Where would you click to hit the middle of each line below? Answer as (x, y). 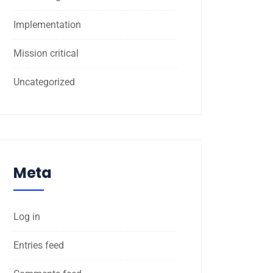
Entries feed (39, 245)
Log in (27, 216)
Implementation (47, 24)
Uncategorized (44, 82)
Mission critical (46, 53)
